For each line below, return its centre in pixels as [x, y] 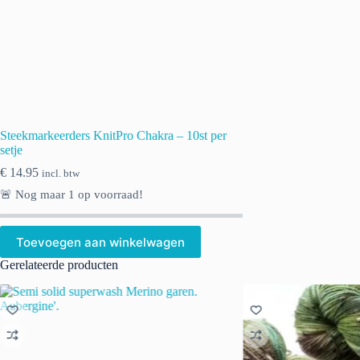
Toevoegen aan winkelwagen [100, 242]
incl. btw [61, 174]
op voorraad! [109, 195]
